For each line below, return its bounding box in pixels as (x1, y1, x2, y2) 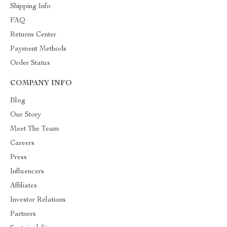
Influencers (10, 168, 44, 175)
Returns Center (10, 31, 56, 39)
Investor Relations (10, 197, 66, 204)
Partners (10, 211, 36, 218)
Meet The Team (10, 126, 59, 133)
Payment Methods (10, 46, 66, 53)
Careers (10, 140, 34, 147)
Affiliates (10, 182, 37, 190)
